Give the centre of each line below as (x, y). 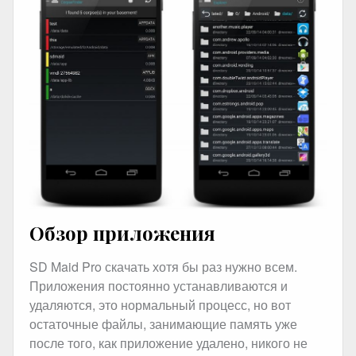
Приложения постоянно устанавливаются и (159, 285)
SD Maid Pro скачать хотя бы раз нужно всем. (163, 266)
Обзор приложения (122, 233)
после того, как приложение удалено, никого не (168, 342)
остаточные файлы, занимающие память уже (163, 323)
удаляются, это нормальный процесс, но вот (160, 304)
